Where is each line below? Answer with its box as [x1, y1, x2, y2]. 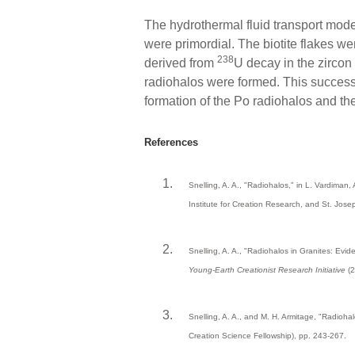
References [144, 136, 198, 148]
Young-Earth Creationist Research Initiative [189, 265, 345, 275]
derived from [144, 55, 217, 70]
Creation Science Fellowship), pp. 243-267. [189, 331, 346, 341]
